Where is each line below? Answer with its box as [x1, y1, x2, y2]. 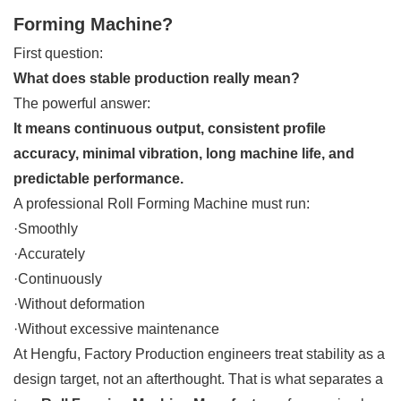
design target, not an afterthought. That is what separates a [13, 371, 383, 387]
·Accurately [13, 245, 85, 261]
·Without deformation [13, 295, 145, 311]
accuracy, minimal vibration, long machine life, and [13, 145, 354, 161]
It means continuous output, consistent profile [13, 120, 326, 136]
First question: [13, 45, 103, 61]
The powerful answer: [13, 95, 150, 111]
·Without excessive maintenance [13, 320, 219, 337]
